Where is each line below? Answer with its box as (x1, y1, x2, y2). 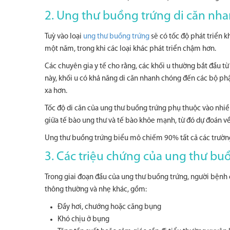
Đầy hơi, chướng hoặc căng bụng (57, 203, 161, 211)
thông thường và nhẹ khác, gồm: (45, 186, 147, 194)
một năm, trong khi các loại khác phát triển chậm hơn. (45, 45, 216, 53)
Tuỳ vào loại (45, 33, 83, 41)
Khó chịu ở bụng (57, 216, 109, 223)
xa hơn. (45, 87, 67, 95)
